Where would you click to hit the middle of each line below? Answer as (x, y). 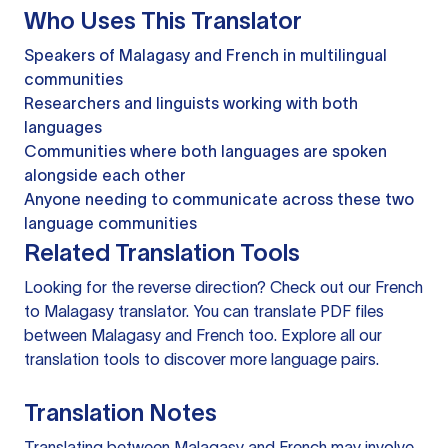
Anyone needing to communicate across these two (219, 199)
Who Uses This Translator (163, 21)
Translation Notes (120, 413)
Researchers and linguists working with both (191, 103)
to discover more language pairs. (259, 359)
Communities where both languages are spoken (205, 151)
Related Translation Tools (162, 253)
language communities (110, 223)
